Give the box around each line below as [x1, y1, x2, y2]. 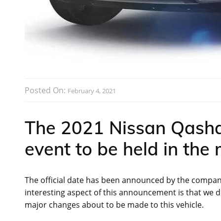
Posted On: [25, 84, 68, 96]
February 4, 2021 [68, 86, 116, 95]
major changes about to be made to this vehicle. [25, 199, 204, 210]
